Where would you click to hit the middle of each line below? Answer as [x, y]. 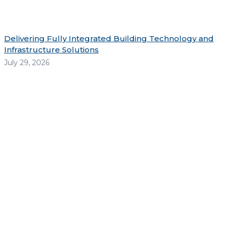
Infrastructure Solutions [51, 49]
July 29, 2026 [27, 62]
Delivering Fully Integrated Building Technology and [109, 38]
